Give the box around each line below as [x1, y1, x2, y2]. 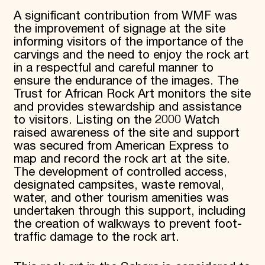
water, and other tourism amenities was [13, 191, 229, 206]
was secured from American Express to [13, 139, 229, 154]
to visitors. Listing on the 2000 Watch [13, 113, 219, 128]
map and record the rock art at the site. [13, 152, 230, 167]
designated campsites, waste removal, [13, 178, 224, 193]
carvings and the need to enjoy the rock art [13, 48, 249, 63]
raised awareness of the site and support [13, 126, 240, 141]
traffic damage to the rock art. [13, 230, 179, 245]
